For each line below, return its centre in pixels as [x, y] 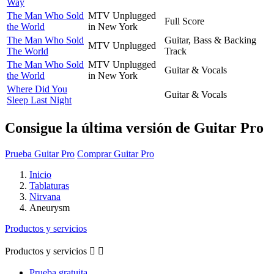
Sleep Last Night [39, 100]
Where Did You [37, 89]
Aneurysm [50, 207]
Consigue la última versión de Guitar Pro [134, 128]
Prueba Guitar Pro [40, 154]
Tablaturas [49, 185]
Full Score [184, 21]
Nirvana [45, 196]
